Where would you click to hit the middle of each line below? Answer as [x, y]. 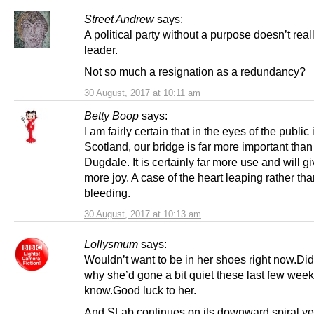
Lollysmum [111, 244]
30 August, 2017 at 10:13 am [143, 214]
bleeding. [107, 192]
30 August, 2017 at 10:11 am [142, 93]
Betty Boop [111, 115]
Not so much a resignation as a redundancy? [195, 71]
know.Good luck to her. [140, 290]
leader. [101, 49]
